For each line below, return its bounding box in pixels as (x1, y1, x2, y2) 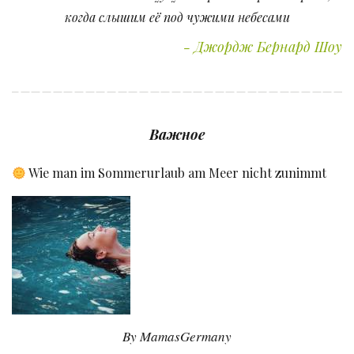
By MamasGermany (122, 327, 232, 346)
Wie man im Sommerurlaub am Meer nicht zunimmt (26, 164, 327, 182)
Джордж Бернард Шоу (194, 37, 342, 57)
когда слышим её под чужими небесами (64, 9, 290, 26)
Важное (149, 125, 205, 145)
